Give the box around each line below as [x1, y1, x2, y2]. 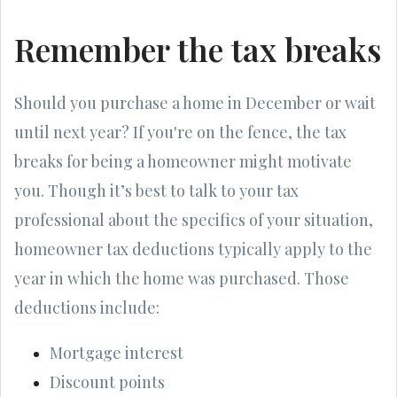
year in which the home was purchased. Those [14, 267, 349, 289]
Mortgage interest [50, 341, 183, 363]
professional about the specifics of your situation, [14, 208, 373, 230]
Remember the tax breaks [14, 27, 381, 70]
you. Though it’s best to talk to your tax [14, 179, 299, 201]
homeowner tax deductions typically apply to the [14, 237, 372, 260]
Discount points [50, 370, 165, 393]
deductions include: [14, 296, 160, 318]
